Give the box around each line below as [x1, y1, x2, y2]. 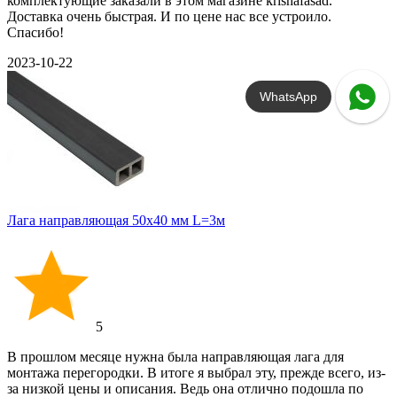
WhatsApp [260, 90, 318, 105]
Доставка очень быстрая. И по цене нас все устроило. [7, 9, 331, 24]
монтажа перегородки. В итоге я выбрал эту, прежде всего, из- [7, 365, 385, 380]
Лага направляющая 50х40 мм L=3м [7, 213, 225, 228]
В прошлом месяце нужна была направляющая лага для [7, 349, 344, 364]
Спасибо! [7, 25, 64, 40]
